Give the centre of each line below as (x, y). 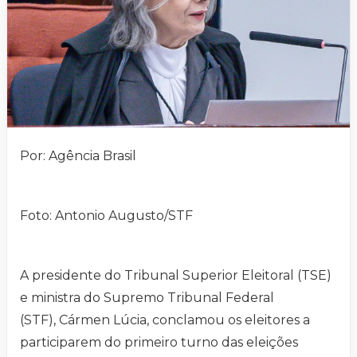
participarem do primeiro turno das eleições (159, 343)
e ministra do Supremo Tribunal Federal (147, 298)
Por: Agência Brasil (78, 156)
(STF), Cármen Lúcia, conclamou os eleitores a (165, 320)
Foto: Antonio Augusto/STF (106, 216)
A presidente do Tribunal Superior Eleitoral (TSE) (176, 276)
